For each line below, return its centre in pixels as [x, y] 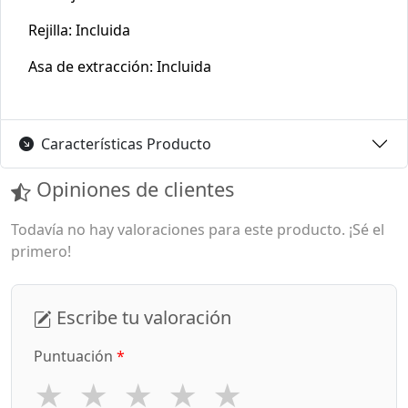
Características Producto [126, 143]
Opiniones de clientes [133, 189]
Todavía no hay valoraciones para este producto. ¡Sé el [198, 229]
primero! [41, 251]
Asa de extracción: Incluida [120, 67]
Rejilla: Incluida [79, 31]
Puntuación [75, 357]
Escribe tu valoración [142, 317]
